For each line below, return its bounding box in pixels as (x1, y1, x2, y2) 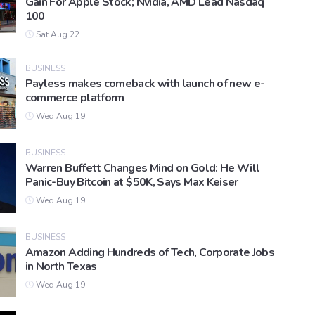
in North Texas (25, 259, 97, 275)
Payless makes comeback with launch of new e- (25, 76, 265, 92)
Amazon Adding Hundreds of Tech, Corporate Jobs (25, 245, 275, 261)
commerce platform (25, 90, 124, 106)
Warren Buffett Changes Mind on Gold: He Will (25, 160, 260, 176)
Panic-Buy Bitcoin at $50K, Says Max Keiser (25, 174, 238, 191)
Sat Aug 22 (33, 29, 79, 41)
